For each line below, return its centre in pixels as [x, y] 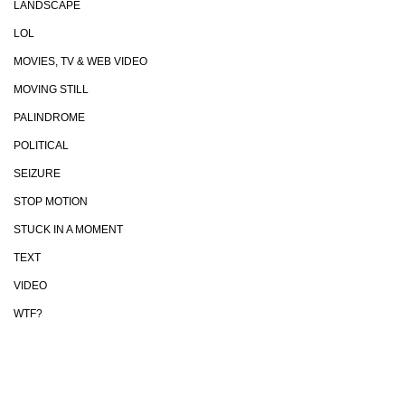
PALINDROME [49, 118]
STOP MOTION [51, 202]
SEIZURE [37, 174]
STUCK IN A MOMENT [68, 230]
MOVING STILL [51, 89]
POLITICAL [41, 146]
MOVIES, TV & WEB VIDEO [80, 61]
